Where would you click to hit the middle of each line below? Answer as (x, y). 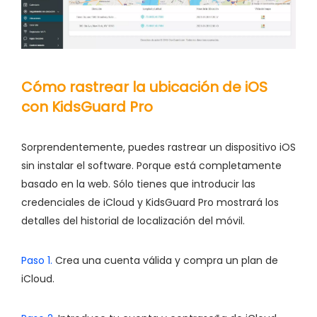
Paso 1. (37, 260)
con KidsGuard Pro (87, 106)
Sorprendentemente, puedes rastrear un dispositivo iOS (158, 147)
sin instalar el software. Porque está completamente (151, 165)
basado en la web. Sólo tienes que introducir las (138, 184)
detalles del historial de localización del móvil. (133, 220)
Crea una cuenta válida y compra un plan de (165, 260)
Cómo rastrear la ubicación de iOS (144, 87)
